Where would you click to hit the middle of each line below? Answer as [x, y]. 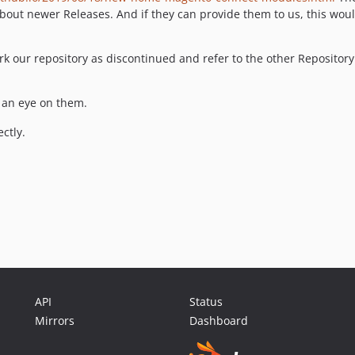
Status [206, 302]
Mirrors [55, 321]
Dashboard [219, 321]
